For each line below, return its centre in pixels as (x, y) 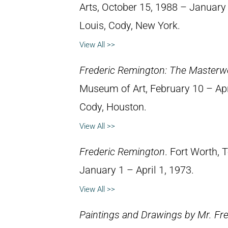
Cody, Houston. (113, 107)
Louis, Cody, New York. (130, 25)
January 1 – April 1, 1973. (137, 170)
